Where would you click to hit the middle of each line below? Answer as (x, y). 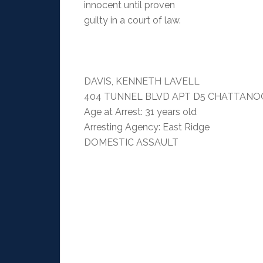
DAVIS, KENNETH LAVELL (142, 81)
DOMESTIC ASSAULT (131, 142)
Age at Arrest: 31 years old (140, 112)
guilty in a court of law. (132, 20)
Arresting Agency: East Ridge (147, 127)
